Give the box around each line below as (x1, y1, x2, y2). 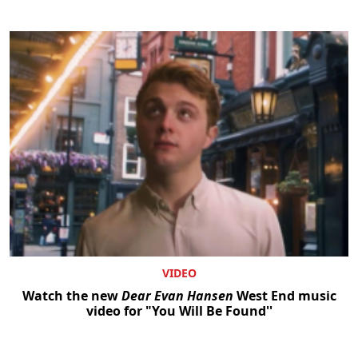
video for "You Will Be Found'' (86, 302, 272, 320)
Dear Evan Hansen (121, 287, 233, 305)
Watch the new (22, 287, 121, 305)
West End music (233, 287, 336, 305)
